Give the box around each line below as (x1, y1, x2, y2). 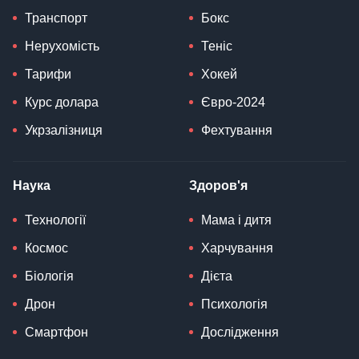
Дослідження (201, 325, 279, 339)
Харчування (201, 240, 273, 255)
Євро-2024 (201, 95, 265, 109)
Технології (25, 212, 86, 227)
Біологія (25, 268, 74, 283)
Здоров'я (189, 178, 248, 192)
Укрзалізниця (25, 123, 103, 137)
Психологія (201, 296, 268, 311)
